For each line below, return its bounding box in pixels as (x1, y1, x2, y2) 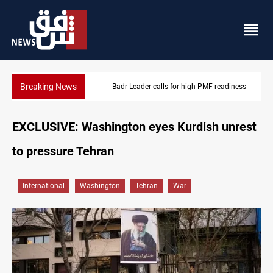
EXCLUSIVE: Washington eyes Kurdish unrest (12, 119, 257, 135)
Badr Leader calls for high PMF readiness (59, 82, 194, 91)
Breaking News (20, 82, 77, 92)
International (23, 182, 65, 191)
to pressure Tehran (12, 144, 114, 159)
